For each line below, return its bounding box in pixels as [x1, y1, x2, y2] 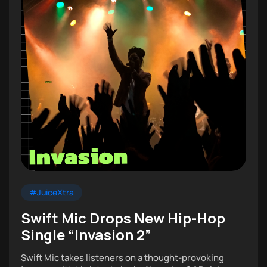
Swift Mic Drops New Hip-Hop [21, 208, 225, 228]
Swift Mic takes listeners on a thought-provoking [21, 252, 224, 264]
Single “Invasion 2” [21, 225, 151, 244]
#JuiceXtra [29, 187, 74, 198]
